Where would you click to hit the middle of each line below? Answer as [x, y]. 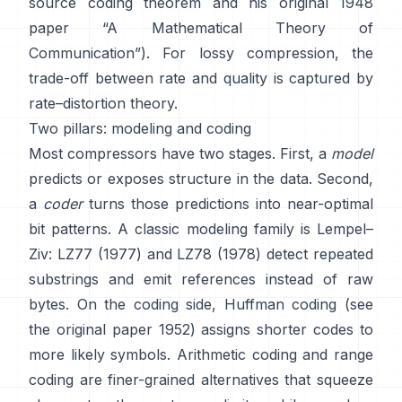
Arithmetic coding [237, 354]
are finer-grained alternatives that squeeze [227, 380]
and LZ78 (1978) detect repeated [260, 254]
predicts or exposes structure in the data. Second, [201, 179]
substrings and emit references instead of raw [201, 279]
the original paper [91, 329]
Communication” [85, 53]
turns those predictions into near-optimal [228, 204]
